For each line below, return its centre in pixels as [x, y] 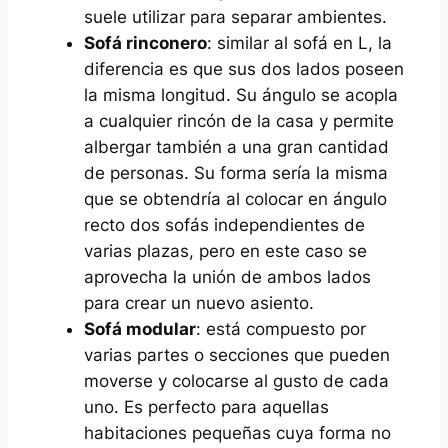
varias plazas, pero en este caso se [225, 250]
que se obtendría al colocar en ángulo [235, 198]
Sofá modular [139, 328]
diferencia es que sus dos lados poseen [243, 68]
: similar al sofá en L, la [299, 42]
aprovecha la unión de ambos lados [227, 276]
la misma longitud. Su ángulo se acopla [240, 94]
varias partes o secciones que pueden [236, 354]
